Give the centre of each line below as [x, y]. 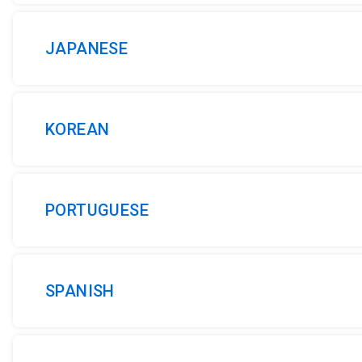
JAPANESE [87, 48]
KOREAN [78, 129]
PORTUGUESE [97, 210]
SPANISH [80, 291]
